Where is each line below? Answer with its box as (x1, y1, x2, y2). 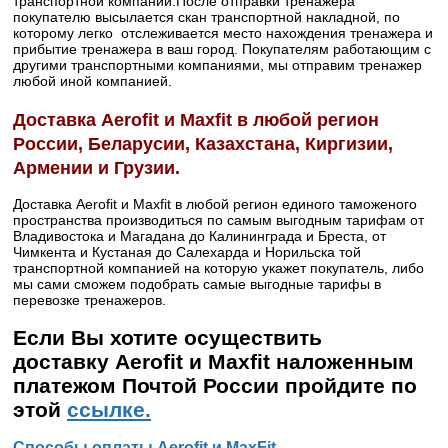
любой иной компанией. (13, 73, 172, 90)
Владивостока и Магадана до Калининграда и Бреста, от (13, 228, 386, 245)
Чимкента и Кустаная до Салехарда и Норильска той (13, 244, 361, 261)
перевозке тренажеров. (13, 292, 166, 309)
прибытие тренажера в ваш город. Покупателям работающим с (13, 41, 431, 58)
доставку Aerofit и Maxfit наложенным (13, 349, 414, 373)
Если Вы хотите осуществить (13, 325, 322, 349)
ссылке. (67, 397, 151, 421)
